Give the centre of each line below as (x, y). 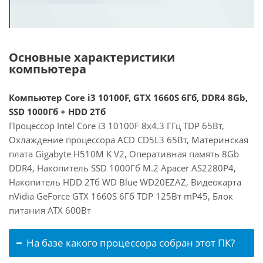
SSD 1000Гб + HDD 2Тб (57, 112)
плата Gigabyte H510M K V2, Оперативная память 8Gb (124, 154)
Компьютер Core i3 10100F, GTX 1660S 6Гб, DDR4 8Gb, (128, 97)
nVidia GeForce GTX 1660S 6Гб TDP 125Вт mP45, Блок (121, 196)
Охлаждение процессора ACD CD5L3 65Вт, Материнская (129, 140)
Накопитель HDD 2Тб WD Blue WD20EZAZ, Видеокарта (125, 182)
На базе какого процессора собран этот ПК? (131, 243)
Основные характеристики (92, 57)
